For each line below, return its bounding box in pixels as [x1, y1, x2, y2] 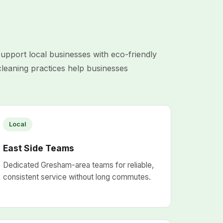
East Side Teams [3, 143, 75, 153]
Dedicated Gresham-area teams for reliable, [3, 160, 154, 170]
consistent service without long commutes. [3, 172, 151, 182]
